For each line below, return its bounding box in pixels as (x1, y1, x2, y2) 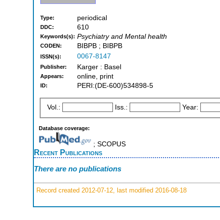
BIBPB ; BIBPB (77, 42, 122, 50)
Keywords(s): (40, 33, 75, 40)
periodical (77, 14, 107, 22)
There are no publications (34, 165, 121, 173)
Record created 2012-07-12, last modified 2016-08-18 (34, 186, 187, 194)
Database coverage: (39, 125, 90, 131)
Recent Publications (34, 147, 102, 157)
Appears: (40, 73, 64, 80)
